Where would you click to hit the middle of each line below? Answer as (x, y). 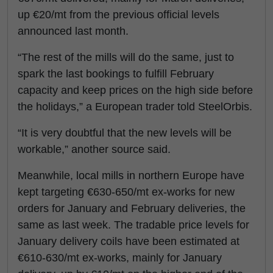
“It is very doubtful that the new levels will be (125, 133)
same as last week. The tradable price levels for (133, 225)
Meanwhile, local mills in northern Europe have (131, 175)
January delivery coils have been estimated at (129, 241)
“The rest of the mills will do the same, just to (126, 57)
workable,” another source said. (96, 149)
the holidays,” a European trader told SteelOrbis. (136, 107)
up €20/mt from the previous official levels (119, 15)
